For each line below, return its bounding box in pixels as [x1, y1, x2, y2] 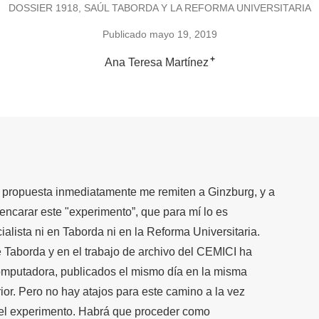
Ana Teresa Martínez [104, 56, 209, 69]
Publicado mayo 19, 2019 [102, 28, 217, 41]
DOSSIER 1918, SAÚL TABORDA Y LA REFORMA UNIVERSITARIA [8, 1, 311, 14]
